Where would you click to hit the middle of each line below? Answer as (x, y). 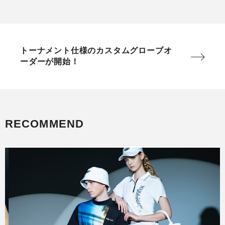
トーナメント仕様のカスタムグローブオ (96, 51)
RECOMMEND (44, 124)
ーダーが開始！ (50, 62)
